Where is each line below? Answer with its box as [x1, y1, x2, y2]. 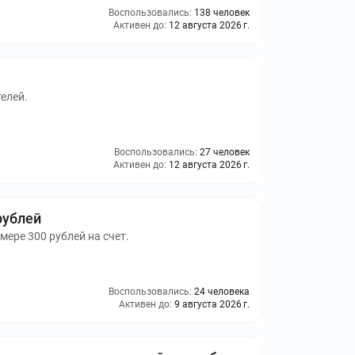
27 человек [200, 147, 250, 158]
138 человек [194, 7, 250, 18]
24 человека [194, 286, 250, 297]
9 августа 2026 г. [174, 299, 250, 310]
